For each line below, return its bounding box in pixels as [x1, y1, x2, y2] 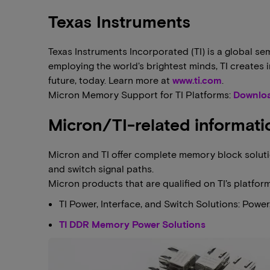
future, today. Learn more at [48, 74, 172, 86]
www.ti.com [172, 74, 222, 86]
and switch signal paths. [48, 163, 154, 174]
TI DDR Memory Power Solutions [59, 218, 206, 230]
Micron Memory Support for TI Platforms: [48, 89, 233, 100]
